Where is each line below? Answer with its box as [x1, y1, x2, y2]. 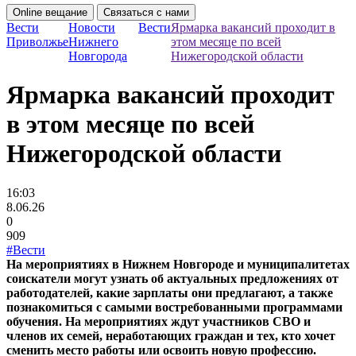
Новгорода [68, 49, 127, 63]
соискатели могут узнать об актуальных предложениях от [6, 271, 339, 285]
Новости [68, 21, 115, 34]
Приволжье [6, 35, 68, 48]
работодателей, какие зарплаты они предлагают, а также [6, 285, 333, 300]
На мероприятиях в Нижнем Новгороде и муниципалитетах [6, 257, 350, 271]
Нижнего [68, 35, 118, 48]
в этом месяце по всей [6, 110, 254, 139]
